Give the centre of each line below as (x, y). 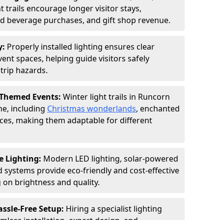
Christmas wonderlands (92, 109)
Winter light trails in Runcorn (116, 97)
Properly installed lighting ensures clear (81, 47)
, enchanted (158, 109)
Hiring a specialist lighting (114, 209)
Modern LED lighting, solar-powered (111, 159)
